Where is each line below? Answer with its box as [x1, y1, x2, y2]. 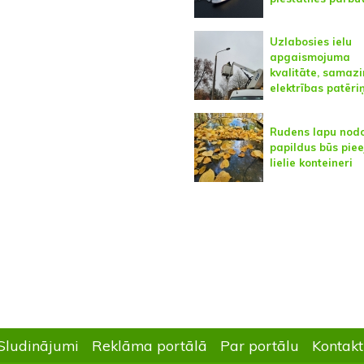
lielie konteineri [269, 155, 353, 169]
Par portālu [220, 336, 299, 354]
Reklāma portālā [92, 336, 207, 354]
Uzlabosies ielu [269, 35, 352, 49]
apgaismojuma [269, 50, 350, 64]
